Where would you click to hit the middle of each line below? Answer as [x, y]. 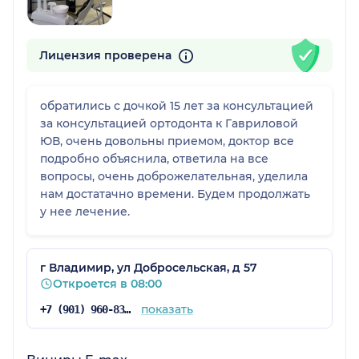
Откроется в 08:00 [107, 284]
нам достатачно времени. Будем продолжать [175, 194]
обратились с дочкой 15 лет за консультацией [177, 106]
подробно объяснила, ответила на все [154, 159]
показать [167, 310]
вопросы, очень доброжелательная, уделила [174, 177]
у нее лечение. [85, 212]
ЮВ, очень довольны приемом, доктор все [167, 141]
